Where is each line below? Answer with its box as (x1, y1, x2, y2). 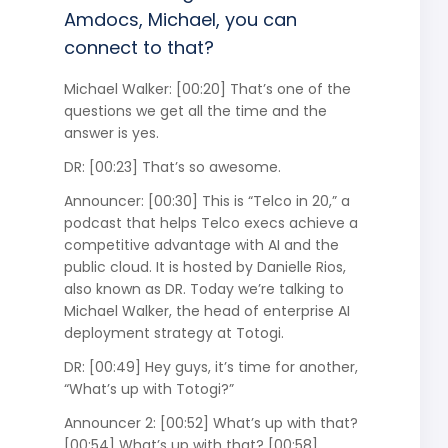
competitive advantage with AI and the (63, 234, 339, 255)
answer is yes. (63, 122, 159, 143)
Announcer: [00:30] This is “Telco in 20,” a (63, 190, 350, 211)
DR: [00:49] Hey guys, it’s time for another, (63, 356, 358, 377)
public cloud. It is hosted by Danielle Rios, (63, 256, 346, 277)
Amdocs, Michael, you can (63, 6, 297, 32)
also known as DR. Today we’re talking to (63, 278, 344, 299)
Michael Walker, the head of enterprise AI (63, 300, 350, 321)
